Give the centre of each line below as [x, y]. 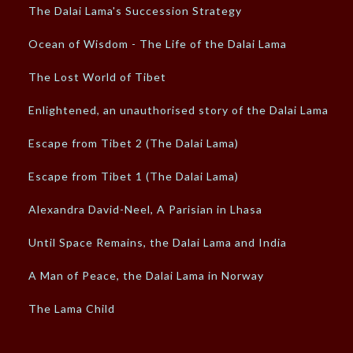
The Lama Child [72, 309]
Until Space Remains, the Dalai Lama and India [158, 243]
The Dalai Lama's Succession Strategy [136, 11]
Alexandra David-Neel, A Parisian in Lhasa [146, 210]
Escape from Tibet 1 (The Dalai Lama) [134, 176]
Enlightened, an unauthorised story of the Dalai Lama [179, 110]
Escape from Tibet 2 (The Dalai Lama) [134, 143]
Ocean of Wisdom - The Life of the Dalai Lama [158, 44]
